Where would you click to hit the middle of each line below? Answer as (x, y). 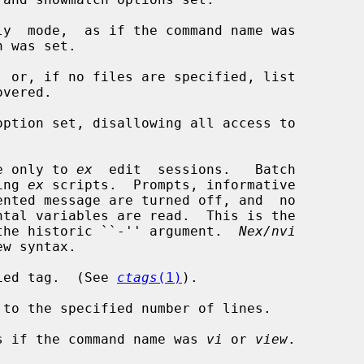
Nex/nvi (267, 231)
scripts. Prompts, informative (170, 184)
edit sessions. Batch (194, 169)
